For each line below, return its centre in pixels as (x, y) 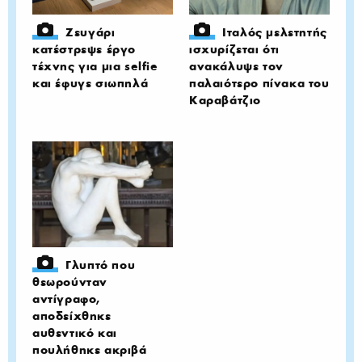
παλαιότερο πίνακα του (259, 83)
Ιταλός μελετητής (275, 32)
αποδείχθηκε (72, 316)
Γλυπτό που (101, 265)
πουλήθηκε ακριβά (90, 349)
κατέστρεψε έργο (84, 49)
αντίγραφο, (67, 299)
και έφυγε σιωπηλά (90, 83)
